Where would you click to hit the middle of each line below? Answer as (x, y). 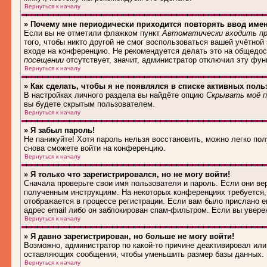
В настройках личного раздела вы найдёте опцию (115, 95)
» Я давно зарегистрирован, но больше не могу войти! (129, 236)
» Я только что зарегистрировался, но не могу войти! (127, 174)
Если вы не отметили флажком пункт (93, 33)
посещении (44, 60)
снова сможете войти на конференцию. (95, 148)
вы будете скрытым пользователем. (89, 104)
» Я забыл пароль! (59, 130)
